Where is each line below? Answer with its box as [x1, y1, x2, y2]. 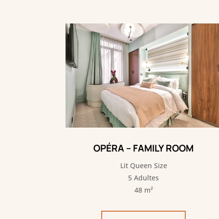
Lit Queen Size [120, 161, 167, 171]
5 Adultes [128, 173, 159, 183]
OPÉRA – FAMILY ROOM [93, 142, 194, 155]
